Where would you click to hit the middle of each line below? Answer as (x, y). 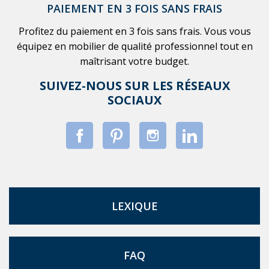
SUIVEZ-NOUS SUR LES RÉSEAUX (134, 86)
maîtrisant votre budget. (134, 62)
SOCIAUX (134, 100)
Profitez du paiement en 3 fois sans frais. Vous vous (134, 32)
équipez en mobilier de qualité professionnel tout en (134, 47)
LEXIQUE (134, 206)
